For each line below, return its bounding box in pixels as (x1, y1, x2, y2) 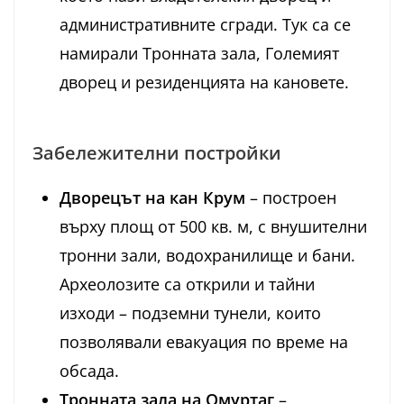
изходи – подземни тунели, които (60, 302, 321, 325)
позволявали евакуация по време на (60, 331, 348, 353)
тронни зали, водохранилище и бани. (60, 244, 355, 267)
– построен (245, 187, 336, 209)
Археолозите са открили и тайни (60, 273, 315, 296)
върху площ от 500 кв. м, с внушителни (60, 216, 367, 238)
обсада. (60, 360, 119, 382)
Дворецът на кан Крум (60, 187, 245, 209)
